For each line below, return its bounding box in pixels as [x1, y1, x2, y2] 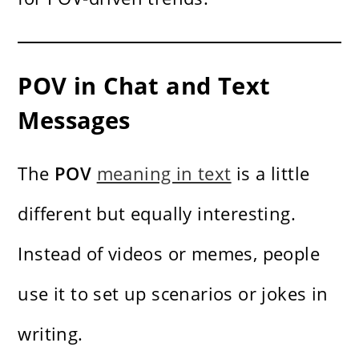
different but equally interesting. [18, 200, 296, 225]
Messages [18, 103, 131, 135]
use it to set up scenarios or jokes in [18, 280, 329, 305]
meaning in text [96, 160, 232, 185]
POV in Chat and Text [18, 69, 271, 101]
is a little [231, 160, 310, 185]
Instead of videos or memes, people [18, 240, 321, 265]
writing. [18, 321, 83, 345]
